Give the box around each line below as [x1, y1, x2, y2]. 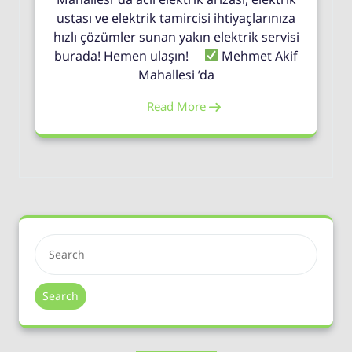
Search [42, 288, 79, 303]
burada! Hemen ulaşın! [53, 46, 204, 64]
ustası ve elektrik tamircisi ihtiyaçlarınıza [57, 9, 295, 27]
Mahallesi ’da [137, 65, 214, 83]
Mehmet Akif [218, 46, 299, 64]
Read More [146, 97, 206, 114]
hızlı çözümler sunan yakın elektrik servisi [53, 27, 299, 46]
